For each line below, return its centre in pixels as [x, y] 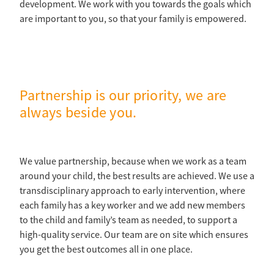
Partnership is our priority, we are [123, 96]
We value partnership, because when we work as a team [133, 162]
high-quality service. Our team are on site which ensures [134, 235]
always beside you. [78, 113]
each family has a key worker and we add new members [132, 206]
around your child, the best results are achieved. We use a [137, 176]
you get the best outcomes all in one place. [106, 250]
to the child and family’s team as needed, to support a [128, 220]
